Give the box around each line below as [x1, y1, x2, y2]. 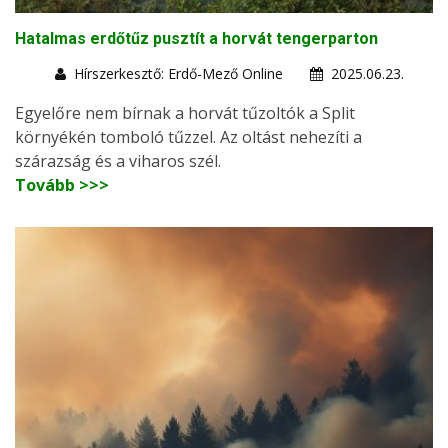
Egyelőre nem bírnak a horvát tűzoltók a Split [15, 101, 355, 124]
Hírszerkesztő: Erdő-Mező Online [74, 63, 283, 83]
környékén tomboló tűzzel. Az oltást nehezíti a [15, 125, 362, 148]
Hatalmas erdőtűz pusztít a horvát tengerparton [15, 28, 378, 48]
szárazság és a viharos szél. [15, 149, 221, 172]
